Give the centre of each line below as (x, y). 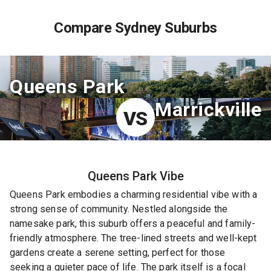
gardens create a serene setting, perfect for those (118, 253)
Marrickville (208, 109)
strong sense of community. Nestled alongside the (119, 209)
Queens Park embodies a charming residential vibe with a (134, 194)
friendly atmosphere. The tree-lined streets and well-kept (133, 238)
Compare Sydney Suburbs (135, 28)
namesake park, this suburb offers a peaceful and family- (133, 224)
